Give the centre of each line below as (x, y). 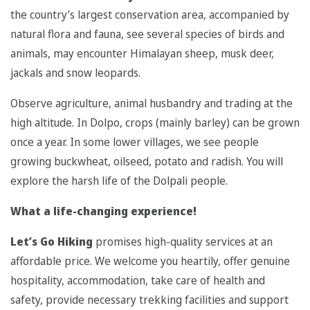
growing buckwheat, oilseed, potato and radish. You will (147, 162)
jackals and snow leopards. (75, 73)
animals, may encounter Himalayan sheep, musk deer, (142, 54)
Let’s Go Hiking (52, 242)
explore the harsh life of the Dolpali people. (119, 181)
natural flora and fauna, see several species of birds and (147, 34)
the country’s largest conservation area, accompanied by (150, 15)
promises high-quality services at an (183, 242)
